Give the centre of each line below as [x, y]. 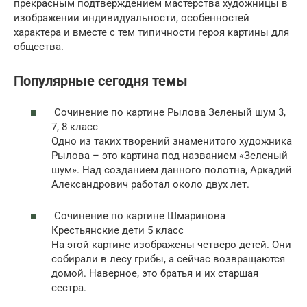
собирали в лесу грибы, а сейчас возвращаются [168, 259]
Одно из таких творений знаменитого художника [172, 142]
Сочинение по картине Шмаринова [138, 216]
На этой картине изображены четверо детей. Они [171, 245]
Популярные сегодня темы [101, 81]
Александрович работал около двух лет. [150, 185]
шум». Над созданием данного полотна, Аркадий [172, 170]
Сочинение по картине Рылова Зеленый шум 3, [169, 113]
